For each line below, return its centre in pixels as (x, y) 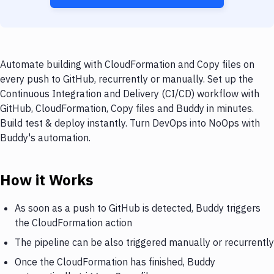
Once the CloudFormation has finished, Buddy (115, 261)
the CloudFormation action (73, 222)
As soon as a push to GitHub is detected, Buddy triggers (138, 208)
